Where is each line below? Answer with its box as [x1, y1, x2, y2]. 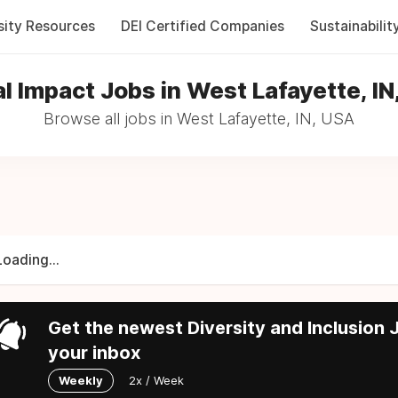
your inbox [48, 342, 140, 363]
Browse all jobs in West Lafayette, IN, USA [44, 109, 354, 128]
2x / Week [129, 373, 184, 387]
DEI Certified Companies [120, 18, 284, 35]
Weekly [59, 373, 103, 387]
